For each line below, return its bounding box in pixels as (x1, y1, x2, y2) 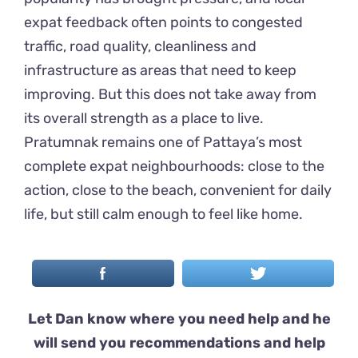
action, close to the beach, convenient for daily (24, 181, 332, 200)
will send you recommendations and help (33, 334, 325, 352)
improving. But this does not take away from (24, 86, 316, 104)
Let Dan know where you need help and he (27, 310, 331, 328)
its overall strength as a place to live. (24, 109, 264, 128)
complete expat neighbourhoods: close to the (24, 157, 324, 176)
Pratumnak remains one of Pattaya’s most (24, 133, 302, 152)
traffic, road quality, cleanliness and (24, 38, 257, 56)
